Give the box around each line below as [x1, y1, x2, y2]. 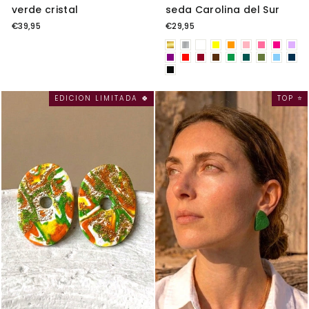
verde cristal [12, 3, 79, 17]
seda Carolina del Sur [166, 3, 280, 17]
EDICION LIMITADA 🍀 [54, 93, 150, 103]
